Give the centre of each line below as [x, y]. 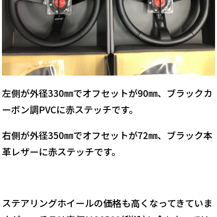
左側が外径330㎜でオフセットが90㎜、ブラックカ [108, 93]
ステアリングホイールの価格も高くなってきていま [108, 203]
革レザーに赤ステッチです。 [62, 152]
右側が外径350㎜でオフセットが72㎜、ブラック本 [108, 135]
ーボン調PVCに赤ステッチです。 [70, 109]
